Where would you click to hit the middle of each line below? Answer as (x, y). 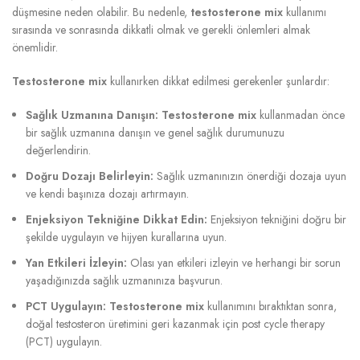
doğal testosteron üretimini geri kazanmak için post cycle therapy (175, 323)
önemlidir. (35, 47)
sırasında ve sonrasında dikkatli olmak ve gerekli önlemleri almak (161, 29)
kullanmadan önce (301, 115)
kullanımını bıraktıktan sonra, (270, 306)
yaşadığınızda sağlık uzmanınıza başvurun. (124, 280)
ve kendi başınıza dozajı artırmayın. (107, 193)
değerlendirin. (58, 150)
